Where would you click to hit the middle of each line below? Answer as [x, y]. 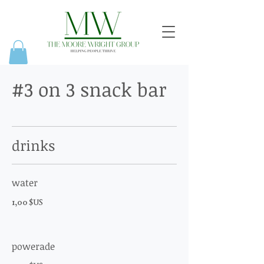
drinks [33, 145]
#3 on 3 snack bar [89, 89]
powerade [33, 246]
